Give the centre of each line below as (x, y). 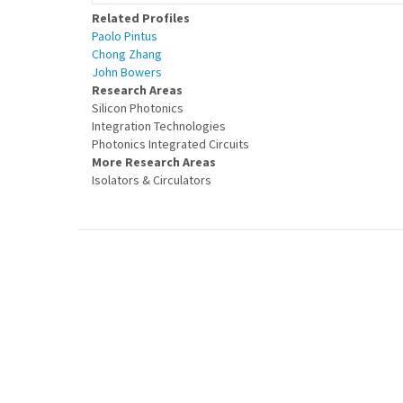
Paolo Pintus (125, 36)
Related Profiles (141, 18)
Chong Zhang (127, 54)
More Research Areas (154, 162)
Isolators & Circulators (152, 180)
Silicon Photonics (138, 108)
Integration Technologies (159, 126)
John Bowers (127, 72)
